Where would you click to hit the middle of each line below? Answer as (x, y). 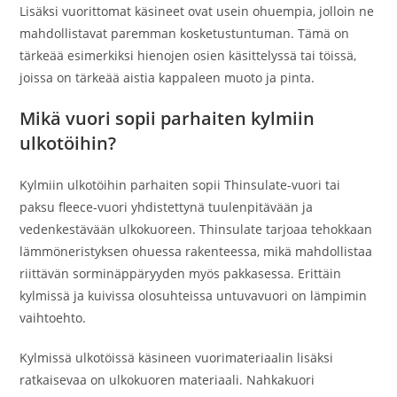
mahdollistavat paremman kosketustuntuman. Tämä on (185, 33)
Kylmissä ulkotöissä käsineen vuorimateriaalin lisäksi (177, 358)
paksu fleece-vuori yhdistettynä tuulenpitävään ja (167, 207)
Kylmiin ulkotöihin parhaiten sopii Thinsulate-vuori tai (180, 185)
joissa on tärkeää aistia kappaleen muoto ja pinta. (167, 78)
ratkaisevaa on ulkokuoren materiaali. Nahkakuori (167, 380)
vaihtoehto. (53, 318)
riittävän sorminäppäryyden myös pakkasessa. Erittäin (181, 273)
